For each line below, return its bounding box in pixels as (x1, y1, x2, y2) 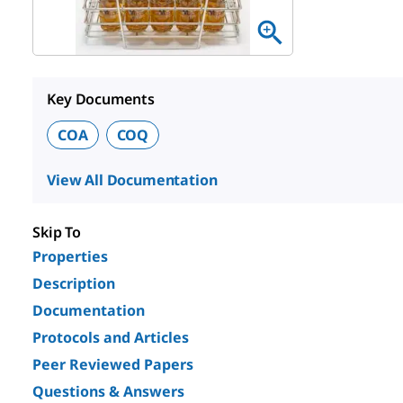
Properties (32, 246, 108, 266)
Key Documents (47, 89, 155, 109)
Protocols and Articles (32, 327, 189, 347)
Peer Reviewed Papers (32, 354, 193, 374)
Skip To (32, 222, 82, 242)
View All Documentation (47, 170, 218, 190)
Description (32, 273, 115, 293)
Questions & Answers (32, 381, 184, 401)
